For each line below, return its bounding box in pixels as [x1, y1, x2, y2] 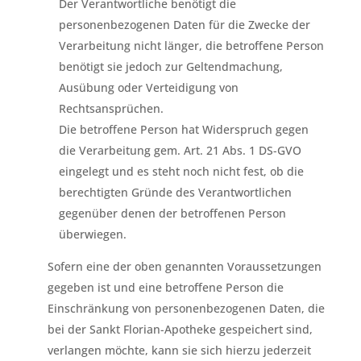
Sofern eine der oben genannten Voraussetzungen [47, 259, 322, 274]
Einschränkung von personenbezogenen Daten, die [47, 301, 325, 316]
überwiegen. [58, 226, 127, 242]
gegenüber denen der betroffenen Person [58, 205, 286, 221]
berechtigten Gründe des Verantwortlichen [58, 185, 292, 200]
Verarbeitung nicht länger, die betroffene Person [58, 38, 324, 53]
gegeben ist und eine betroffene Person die [47, 280, 284, 295]
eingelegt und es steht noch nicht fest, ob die [58, 164, 304, 179]
